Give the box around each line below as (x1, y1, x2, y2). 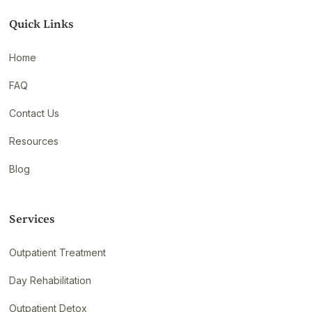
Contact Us (9, 107, 60, 119)
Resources (9, 134, 59, 147)
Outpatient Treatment (9, 246, 107, 258)
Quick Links (9, 17, 75, 31)
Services (9, 212, 56, 226)
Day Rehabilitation (9, 274, 92, 286)
